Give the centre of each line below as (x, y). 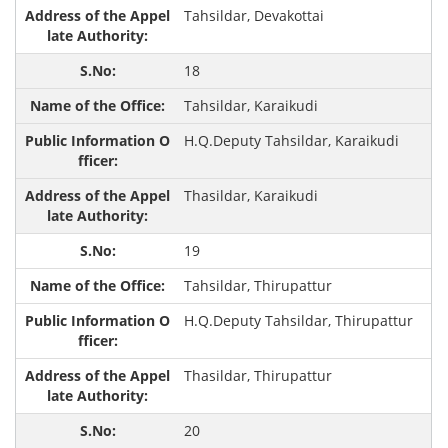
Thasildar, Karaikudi (250, 196)
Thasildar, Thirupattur (257, 376)
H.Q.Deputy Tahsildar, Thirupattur (298, 321)
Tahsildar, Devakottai (253, 16)
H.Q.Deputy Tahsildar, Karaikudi (291, 141)
